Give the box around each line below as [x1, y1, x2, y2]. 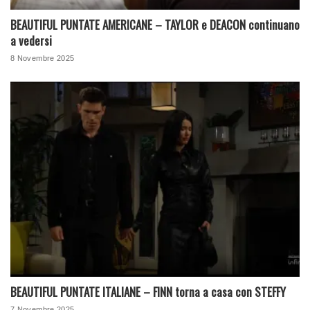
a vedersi [10, 31, 52, 49]
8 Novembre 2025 [10, 53, 75, 62]
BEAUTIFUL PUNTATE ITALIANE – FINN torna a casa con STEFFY [10, 283, 286, 301]
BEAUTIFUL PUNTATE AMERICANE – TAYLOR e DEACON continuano [10, 15, 300, 33]
